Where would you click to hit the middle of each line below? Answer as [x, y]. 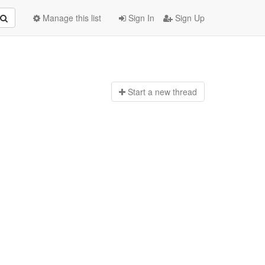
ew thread [178, 92]
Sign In [140, 18]
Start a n [143, 92]
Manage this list [71, 18]
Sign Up [189, 18]
